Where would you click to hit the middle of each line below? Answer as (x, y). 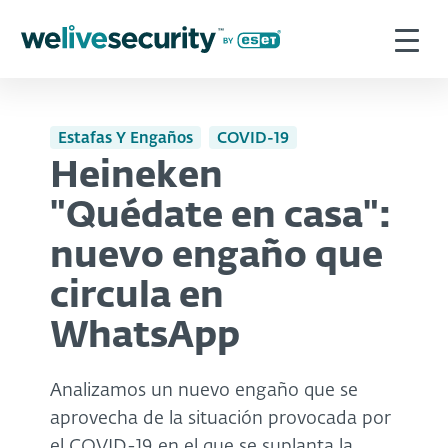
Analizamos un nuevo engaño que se (204, 390)
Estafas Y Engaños (125, 138)
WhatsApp (145, 336)
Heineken (136, 176)
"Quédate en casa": (220, 216)
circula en (137, 296)
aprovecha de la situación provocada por (220, 418)
